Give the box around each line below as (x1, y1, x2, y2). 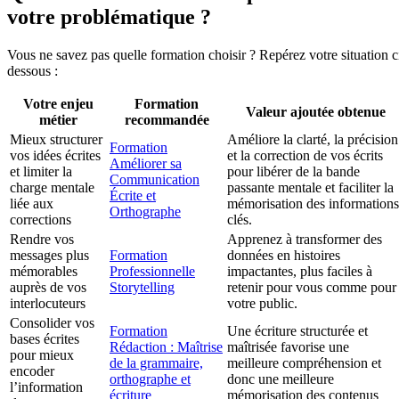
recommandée (124, 112, 209, 128)
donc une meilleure (227, 371, 334, 387)
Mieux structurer (10, 132, 102, 148)
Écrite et (110, 188, 156, 204)
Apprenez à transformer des (227, 232, 382, 248)
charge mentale (10, 180, 94, 196)
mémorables (10, 264, 77, 280)
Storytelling (110, 280, 175, 296)
